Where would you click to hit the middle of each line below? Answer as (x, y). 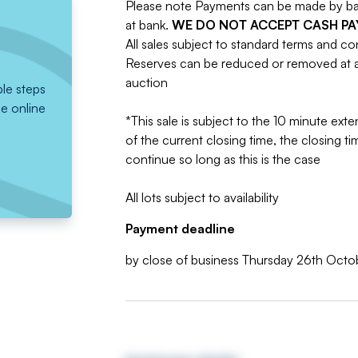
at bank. (148, 25)
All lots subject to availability (202, 197)
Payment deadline (180, 229)
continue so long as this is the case (223, 159)
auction (146, 82)
